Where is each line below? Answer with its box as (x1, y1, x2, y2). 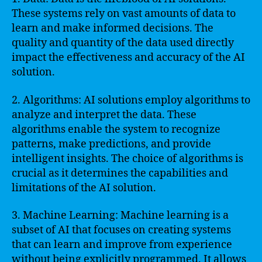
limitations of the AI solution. (12, 181, 156, 195)
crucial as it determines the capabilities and (12, 166, 228, 180)
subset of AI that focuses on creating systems (12, 223, 231, 237)
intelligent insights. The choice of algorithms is (12, 151, 243, 166)
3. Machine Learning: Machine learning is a (12, 209, 229, 222)
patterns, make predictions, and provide (12, 137, 211, 151)
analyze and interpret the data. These (12, 108, 196, 122)
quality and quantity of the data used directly (12, 36, 234, 50)
